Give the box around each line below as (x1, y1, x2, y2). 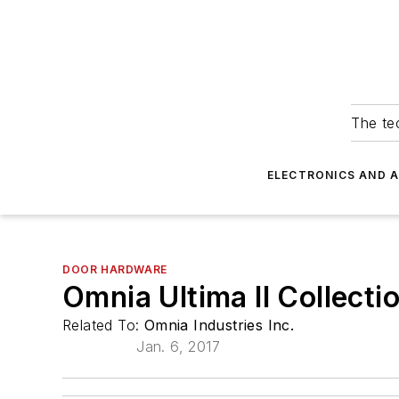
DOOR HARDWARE (62, 263, 167, 276)
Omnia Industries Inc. (143, 316, 295, 334)
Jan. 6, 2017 (136, 338, 221, 355)
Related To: (62, 316, 144, 334)
